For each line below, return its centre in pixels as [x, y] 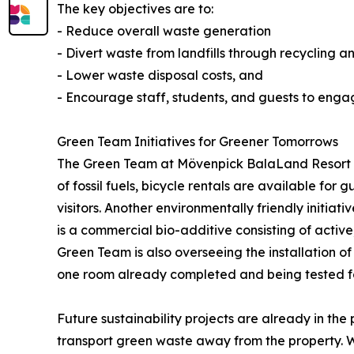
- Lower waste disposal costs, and [160, 75]
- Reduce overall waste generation [164, 31]
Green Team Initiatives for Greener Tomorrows [198, 142]
